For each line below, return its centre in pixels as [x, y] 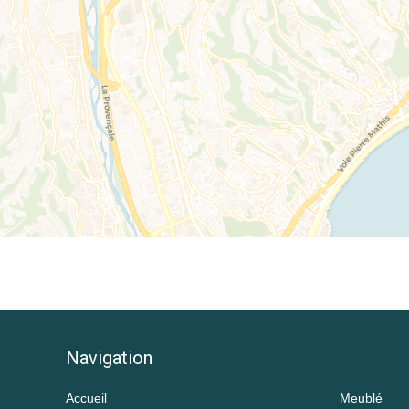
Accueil [86, 398]
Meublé [361, 398]
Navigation [109, 357]
